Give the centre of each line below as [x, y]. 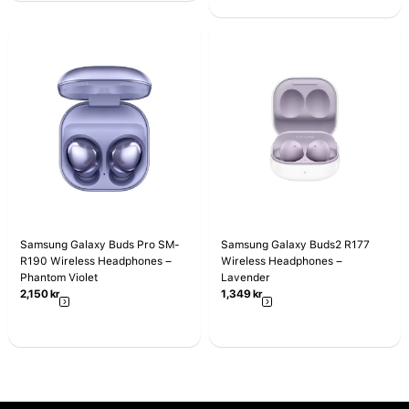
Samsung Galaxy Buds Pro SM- [100, 245]
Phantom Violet [59, 278]
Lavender [245, 278]
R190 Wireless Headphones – [96, 262]
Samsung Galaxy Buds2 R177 [295, 245]
